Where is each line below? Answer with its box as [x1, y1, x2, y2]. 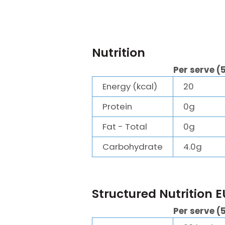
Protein [102, 100, 132, 113]
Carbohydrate [102, 141, 163, 153]
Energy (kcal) [102, 80, 157, 92]
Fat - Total [102, 121, 147, 133]
